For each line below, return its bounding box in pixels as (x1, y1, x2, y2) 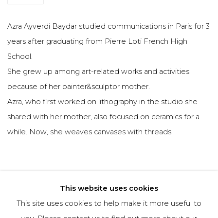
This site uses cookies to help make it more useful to (17, 199, 201, 208)
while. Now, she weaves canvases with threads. (7, 127, 173, 136)
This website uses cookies (60, 184, 158, 193)
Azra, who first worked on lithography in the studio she (7, 97, 198, 106)
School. (7, 52, 33, 61)
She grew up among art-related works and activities (7, 67, 189, 76)
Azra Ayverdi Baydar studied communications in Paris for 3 (7, 21, 210, 31)
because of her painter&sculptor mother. (7, 82, 150, 91)
